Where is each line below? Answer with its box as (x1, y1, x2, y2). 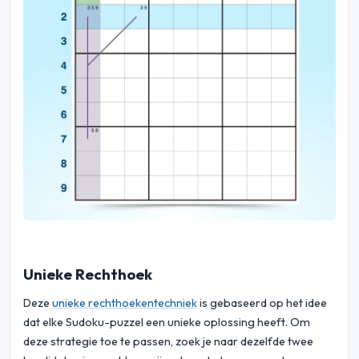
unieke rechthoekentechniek (52, 296, 197, 311)
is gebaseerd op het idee (197, 296, 327, 311)
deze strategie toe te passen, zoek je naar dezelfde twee (23, 334, 313, 349)
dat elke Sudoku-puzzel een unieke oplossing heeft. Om (23, 315, 310, 330)
